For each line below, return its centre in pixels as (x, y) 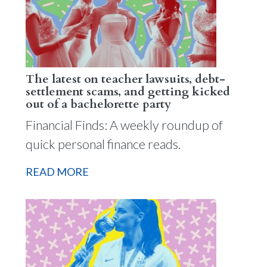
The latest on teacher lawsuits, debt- (125, 79)
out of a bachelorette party (98, 104)
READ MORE (57, 172)
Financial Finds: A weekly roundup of (124, 125)
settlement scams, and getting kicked (128, 91)
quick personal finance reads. (103, 144)
